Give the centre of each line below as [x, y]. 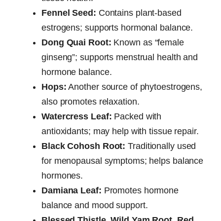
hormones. [62, 175]
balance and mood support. [95, 205]
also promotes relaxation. [91, 101]
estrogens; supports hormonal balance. [117, 27]
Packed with [137, 116]
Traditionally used [161, 146]
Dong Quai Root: [76, 42]
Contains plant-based [139, 13]
